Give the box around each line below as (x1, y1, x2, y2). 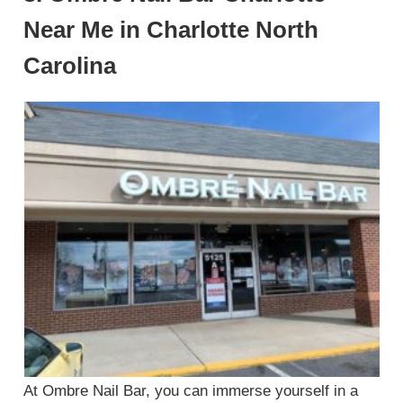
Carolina (23, 51, 117, 79)
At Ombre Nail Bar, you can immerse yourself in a (23, 381, 359, 399)
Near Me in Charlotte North (23, 15, 319, 43)
